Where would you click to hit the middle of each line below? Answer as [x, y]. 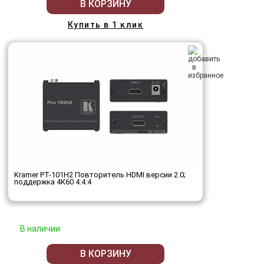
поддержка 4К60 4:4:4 [53, 181]
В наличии [40, 228]
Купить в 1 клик [105, 24]
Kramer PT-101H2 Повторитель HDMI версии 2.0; [100, 174]
